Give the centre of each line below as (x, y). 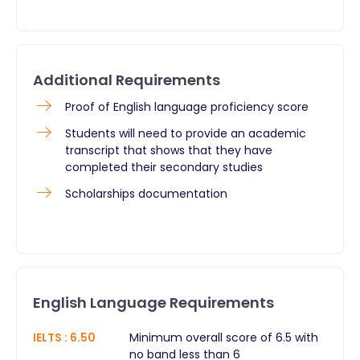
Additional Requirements (127, 80)
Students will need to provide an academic (186, 133)
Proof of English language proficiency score (187, 106)
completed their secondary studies (164, 167)
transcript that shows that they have (169, 150)
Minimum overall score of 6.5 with (224, 337)
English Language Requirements (153, 302)
